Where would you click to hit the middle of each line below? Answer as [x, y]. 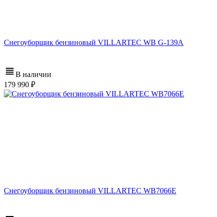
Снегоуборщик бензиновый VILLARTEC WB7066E [90, 191]
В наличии [33, 75]
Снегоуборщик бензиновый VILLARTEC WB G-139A [94, 43]
